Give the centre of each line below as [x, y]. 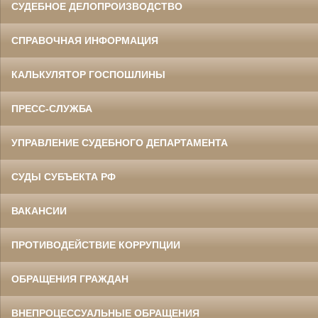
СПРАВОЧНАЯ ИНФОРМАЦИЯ [85, 40]
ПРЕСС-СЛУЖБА [52, 108]
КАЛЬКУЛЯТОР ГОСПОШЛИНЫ [88, 74]
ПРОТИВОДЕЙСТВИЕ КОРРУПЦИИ [96, 245]
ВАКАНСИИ [39, 210]
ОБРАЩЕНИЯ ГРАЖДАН [70, 279]
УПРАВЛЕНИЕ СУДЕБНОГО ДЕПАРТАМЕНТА [120, 142]
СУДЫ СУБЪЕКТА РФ [64, 176]
